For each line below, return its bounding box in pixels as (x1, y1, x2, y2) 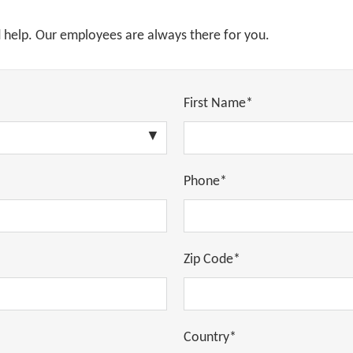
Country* (183, 330, 236, 345)
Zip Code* (183, 252, 240, 267)
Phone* (183, 174, 227, 189)
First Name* (183, 96, 253, 111)
